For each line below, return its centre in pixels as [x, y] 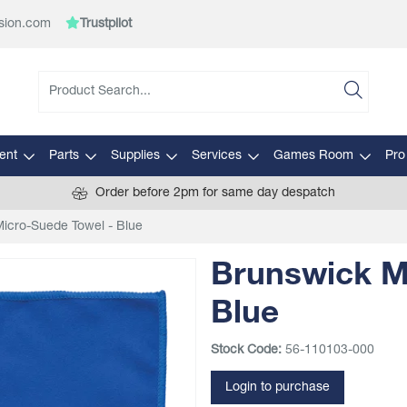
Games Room [313, 156]
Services [216, 156]
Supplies [135, 156]
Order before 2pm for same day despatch [215, 193]
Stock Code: [246, 350]
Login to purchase [278, 387]
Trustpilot [106, 24]
